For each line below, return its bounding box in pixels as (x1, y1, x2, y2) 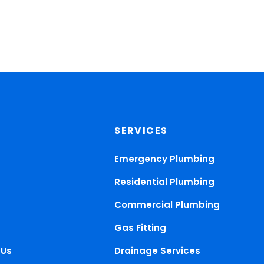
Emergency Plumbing (114, 153, 215, 166)
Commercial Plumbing (114, 199, 220, 212)
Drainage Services (114, 245, 201, 258)
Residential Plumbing (114, 176, 215, 189)
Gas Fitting (114, 222, 167, 235)
